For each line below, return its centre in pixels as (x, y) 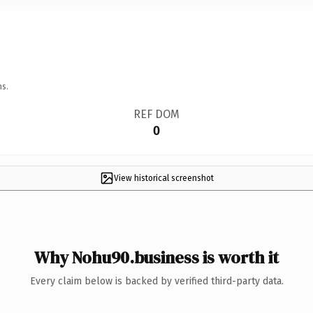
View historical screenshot (163, 178)
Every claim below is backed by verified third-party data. (156, 281)
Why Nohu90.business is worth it (156, 257)
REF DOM (156, 114)
